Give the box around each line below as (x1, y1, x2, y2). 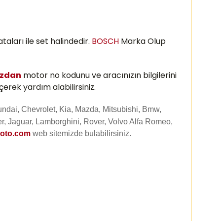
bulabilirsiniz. (83, 129, 131, 138)
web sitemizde (33, 129, 83, 138)
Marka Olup (119, 36, 166, 47)
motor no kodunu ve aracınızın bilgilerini (21, 70, 177, 81)
